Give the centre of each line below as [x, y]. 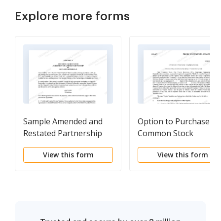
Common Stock [166, 133]
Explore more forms [72, 17]
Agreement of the [56, 145]
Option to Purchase [174, 122]
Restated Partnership [63, 133]
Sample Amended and [63, 122]
